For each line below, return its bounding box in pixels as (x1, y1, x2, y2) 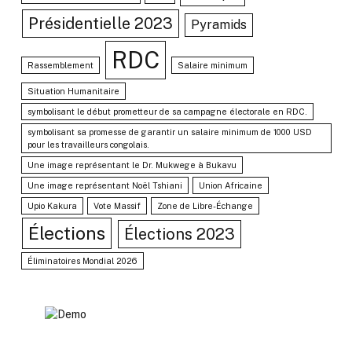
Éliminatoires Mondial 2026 (27, 256, 138, 266)
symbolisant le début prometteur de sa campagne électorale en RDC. (27, 107, 308, 117)
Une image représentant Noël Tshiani (27, 181, 183, 191)
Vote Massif (93, 201, 141, 211)
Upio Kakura (27, 201, 78, 211)
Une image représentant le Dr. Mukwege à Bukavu (27, 160, 237, 170)
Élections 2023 (123, 225, 235, 244)
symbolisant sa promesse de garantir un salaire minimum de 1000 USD (27, 127, 313, 137)
